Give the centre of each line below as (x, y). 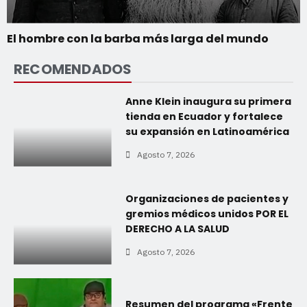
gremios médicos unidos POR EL (207, 214)
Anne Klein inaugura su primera (208, 101)
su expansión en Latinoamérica (207, 131)
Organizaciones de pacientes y (207, 199)
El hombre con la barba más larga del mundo (138, 38)
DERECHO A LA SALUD (177, 229)
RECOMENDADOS (73, 69)
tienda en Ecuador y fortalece (204, 116)
